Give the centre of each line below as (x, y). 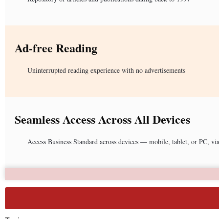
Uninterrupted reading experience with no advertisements (106, 70)
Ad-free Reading (56, 47)
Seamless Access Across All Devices (102, 119)
